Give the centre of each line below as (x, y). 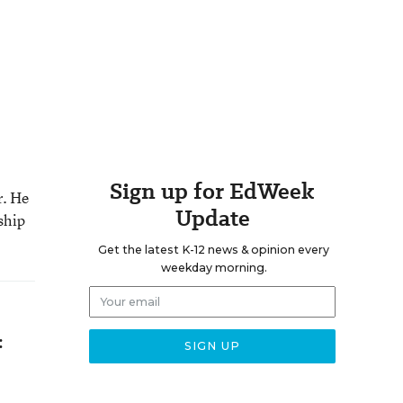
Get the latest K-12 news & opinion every (214, 250)
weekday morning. (214, 268)
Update (212, 218)
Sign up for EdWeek (212, 191)
